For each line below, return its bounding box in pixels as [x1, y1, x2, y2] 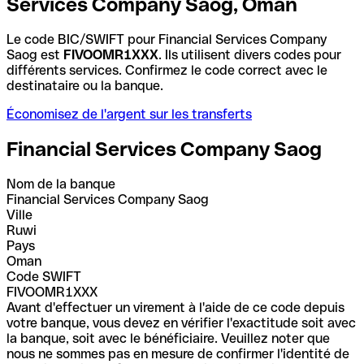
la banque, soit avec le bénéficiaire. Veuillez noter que [6, 330, 330, 346]
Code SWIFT [6, 268, 81, 284]
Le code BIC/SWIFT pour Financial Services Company [6, 31, 327, 47]
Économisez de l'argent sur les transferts [6, 106, 252, 122]
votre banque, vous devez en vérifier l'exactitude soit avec [6, 314, 356, 331]
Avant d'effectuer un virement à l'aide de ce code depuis [6, 299, 344, 315]
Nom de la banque [6, 175, 115, 192]
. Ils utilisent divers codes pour [158, 46, 341, 63]
